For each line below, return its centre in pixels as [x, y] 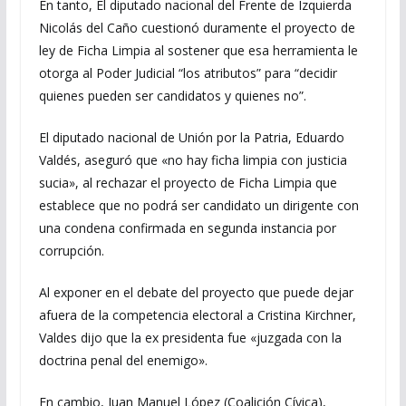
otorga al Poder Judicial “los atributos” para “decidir [188, 73]
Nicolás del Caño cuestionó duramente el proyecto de [197, 28]
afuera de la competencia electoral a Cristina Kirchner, [197, 315]
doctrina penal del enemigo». [123, 360]
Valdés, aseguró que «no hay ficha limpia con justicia [193, 160]
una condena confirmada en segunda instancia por [187, 228]
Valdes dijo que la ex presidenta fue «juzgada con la [190, 338]
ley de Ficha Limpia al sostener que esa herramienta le [198, 50]
